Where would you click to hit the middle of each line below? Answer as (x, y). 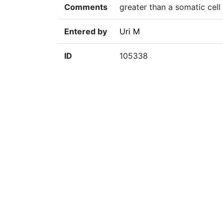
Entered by (86, 32)
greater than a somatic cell (170, 7)
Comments (86, 7)
